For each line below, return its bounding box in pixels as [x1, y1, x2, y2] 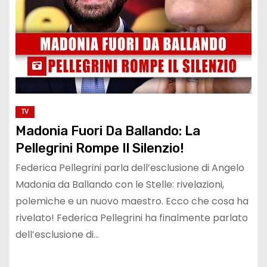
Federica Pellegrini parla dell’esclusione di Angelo [15, 160, 244, 175]
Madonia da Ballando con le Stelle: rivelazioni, [15, 177, 224, 191]
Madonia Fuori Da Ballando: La [15, 122, 200, 139]
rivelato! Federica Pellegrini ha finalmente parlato [15, 210, 248, 225]
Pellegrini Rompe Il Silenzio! [15, 139, 184, 156]
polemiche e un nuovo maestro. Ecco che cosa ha [15, 194, 249, 208]
